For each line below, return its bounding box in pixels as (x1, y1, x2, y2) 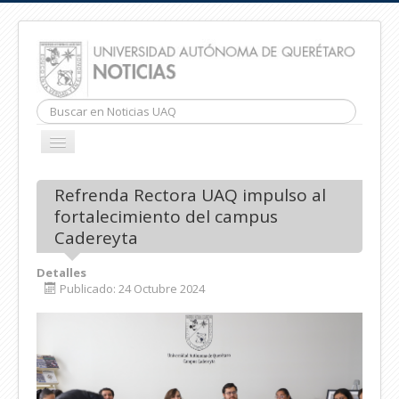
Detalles (37, 265, 86, 281)
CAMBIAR (58, 136, 106, 153)
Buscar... (37, 99, 82, 116)
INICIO (51, 179, 84, 193)
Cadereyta (54, 226, 138, 250)
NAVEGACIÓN (58, 152, 129, 169)
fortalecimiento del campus (54, 205, 278, 229)
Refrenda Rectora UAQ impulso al (54, 183, 326, 208)
